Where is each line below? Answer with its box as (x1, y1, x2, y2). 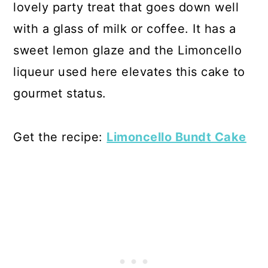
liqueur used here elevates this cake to (13, 64, 245, 79)
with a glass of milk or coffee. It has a (13, 21, 236, 36)
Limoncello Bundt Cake (106, 129, 246, 144)
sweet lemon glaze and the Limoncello (13, 42, 242, 57)
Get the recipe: (13, 129, 107, 144)
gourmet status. (13, 86, 106, 100)
